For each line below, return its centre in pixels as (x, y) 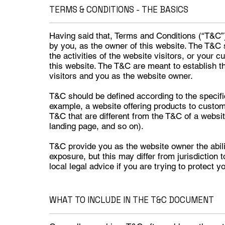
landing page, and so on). (102, 126)
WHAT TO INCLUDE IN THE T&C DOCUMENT (131, 200)
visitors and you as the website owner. (122, 76)
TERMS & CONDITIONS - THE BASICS (119, 9)
